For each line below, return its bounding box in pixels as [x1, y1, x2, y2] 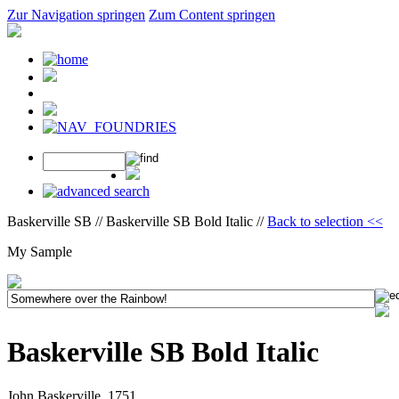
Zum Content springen [149, 7, 275, 22]
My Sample [7, 244, 72, 259]
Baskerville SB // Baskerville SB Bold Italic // [7, 214, 267, 229]
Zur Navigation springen [7, 7, 145, 22]
